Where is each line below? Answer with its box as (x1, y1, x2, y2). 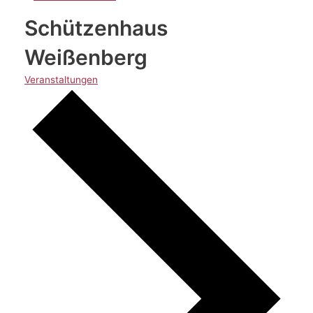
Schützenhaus (24, 15, 168, 41)
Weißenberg (24, 45, 147, 71)
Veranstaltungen (24, 74, 98, 86)
